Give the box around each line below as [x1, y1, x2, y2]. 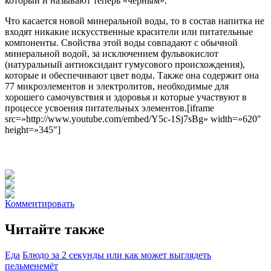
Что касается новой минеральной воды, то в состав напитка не [5, 15, 264, 26]
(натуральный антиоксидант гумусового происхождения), [5, 59, 245, 70]
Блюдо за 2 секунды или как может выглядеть [22, 249, 211, 260]
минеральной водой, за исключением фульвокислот [5, 48, 218, 59]
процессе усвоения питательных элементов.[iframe [5, 102, 214, 113]
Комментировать [5, 198, 74, 209]
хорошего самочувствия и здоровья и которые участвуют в [5, 91, 247, 102]
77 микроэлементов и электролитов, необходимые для [5, 80, 229, 91]
